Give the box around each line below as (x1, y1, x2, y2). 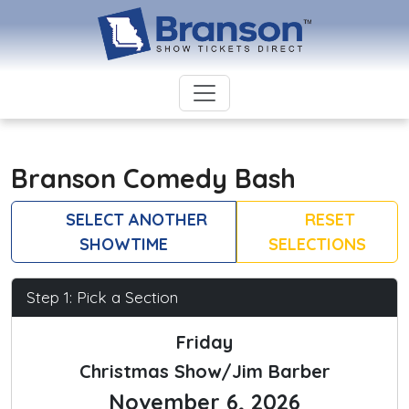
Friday (176, 330, 233, 354)
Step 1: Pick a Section (26, 288, 178, 308)
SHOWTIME (79, 234, 168, 256)
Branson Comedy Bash (11, 162, 296, 195)
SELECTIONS (267, 234, 366, 256)
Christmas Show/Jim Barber (79, 360, 330, 383)
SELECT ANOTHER (60, 209, 207, 231)
